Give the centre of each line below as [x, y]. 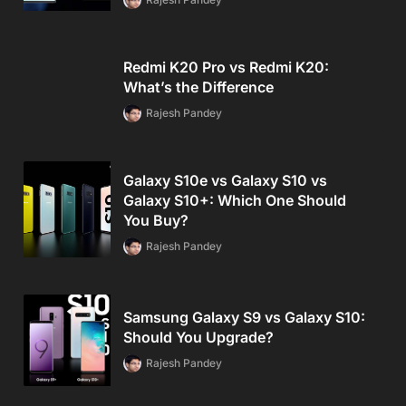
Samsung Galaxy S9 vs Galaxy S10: [244, 318]
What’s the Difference [198, 87]
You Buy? [156, 221]
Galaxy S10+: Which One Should [235, 201]
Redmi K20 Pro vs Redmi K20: [226, 68]
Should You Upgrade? [198, 338]
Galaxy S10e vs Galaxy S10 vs [225, 181]
